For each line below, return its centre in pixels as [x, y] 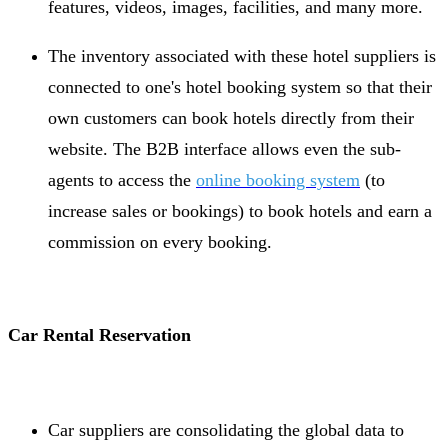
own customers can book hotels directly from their [231, 117]
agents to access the [122, 179]
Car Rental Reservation [99, 334]
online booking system [278, 179]
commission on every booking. [160, 241]
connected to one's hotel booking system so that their [240, 86]
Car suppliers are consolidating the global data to [226, 429]
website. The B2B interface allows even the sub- [224, 148]
